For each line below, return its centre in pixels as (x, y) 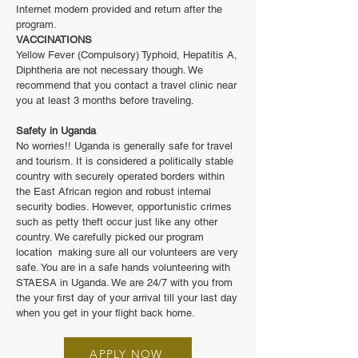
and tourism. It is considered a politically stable (125, 161)
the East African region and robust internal (113, 191)
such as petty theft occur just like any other (117, 222)
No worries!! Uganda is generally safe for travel (124, 146)
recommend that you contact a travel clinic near (126, 85)
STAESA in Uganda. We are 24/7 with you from (124, 282)
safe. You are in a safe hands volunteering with (123, 267)
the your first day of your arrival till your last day (127, 298)
